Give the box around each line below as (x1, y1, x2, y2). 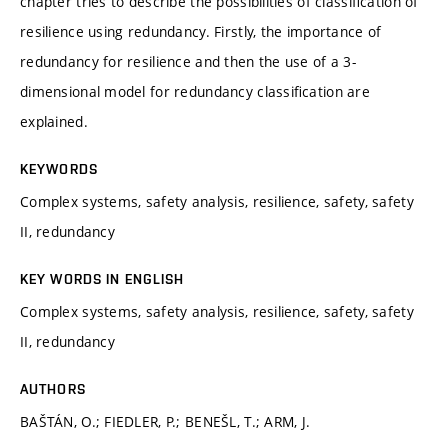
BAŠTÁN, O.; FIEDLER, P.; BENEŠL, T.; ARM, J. (20, 411, 311, 431)
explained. (20, 111, 88, 131)
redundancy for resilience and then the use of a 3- (20, 51, 356, 71)
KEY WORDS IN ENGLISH (20, 270, 185, 287)
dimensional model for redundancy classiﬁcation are (20, 81, 370, 101)
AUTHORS (20, 380, 86, 397)
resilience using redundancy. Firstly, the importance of (20, 21, 382, 41)
